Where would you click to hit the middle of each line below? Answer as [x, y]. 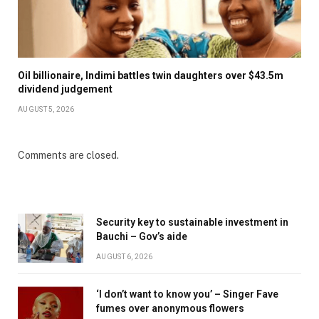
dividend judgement [65, 89]
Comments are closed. [68, 156]
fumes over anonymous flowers [170, 309]
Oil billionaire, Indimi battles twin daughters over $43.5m [151, 76]
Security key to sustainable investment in [192, 223]
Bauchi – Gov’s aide [142, 237]
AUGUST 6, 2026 [125, 257]
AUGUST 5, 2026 [46, 110]
